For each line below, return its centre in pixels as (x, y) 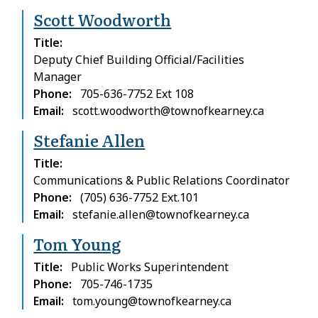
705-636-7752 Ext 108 (137, 93)
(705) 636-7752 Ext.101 (140, 197)
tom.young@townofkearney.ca (152, 301)
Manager (58, 76)
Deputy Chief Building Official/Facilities (139, 59)
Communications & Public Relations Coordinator (162, 180)
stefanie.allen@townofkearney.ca (161, 214)
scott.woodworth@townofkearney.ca (169, 110)
